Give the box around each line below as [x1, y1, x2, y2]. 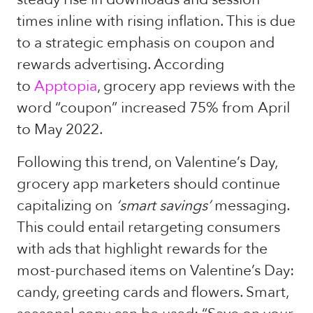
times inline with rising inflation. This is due [17, 11, 296, 31]
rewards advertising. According [17, 54, 224, 75]
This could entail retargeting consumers [17, 217, 280, 238]
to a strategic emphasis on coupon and [17, 33, 275, 53]
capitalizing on [17, 196, 112, 216]
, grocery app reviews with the [97, 76, 296, 96]
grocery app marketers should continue [17, 174, 280, 194]
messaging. [214, 196, 289, 216]
